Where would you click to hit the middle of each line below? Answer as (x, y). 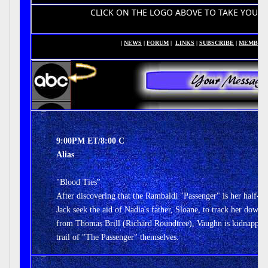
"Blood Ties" (78, 182)
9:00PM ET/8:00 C (90, 141)
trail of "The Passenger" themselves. (118, 237)
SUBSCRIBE (217, 43)
